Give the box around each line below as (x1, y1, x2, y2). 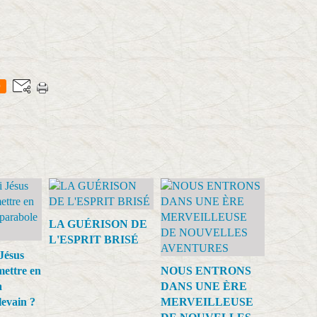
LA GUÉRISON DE (49, 218, 147, 231)
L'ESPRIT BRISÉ (49, 234, 139, 246)
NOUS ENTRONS (160, 265, 251, 277)
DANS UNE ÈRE (160, 280, 247, 293)
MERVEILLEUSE (160, 296, 253, 309)
